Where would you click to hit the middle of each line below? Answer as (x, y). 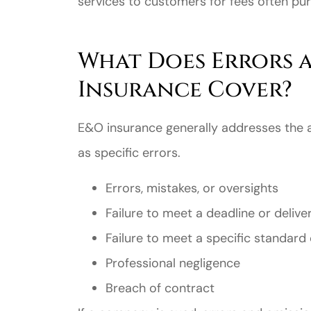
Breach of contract (160, 288)
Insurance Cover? (185, 90)
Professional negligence (173, 263)
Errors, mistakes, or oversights (192, 188)
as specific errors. (129, 153)
